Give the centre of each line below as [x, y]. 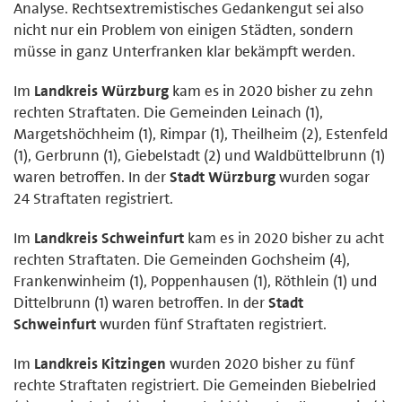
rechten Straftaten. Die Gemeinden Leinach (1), [168, 112]
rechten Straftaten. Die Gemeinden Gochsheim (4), [182, 259]
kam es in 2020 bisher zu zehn [271, 90]
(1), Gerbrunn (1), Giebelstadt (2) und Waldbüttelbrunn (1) [199, 155]
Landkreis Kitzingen [100, 363]
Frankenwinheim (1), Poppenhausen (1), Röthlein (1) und [195, 280]
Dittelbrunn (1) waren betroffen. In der [141, 302]
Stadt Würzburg [223, 176]
